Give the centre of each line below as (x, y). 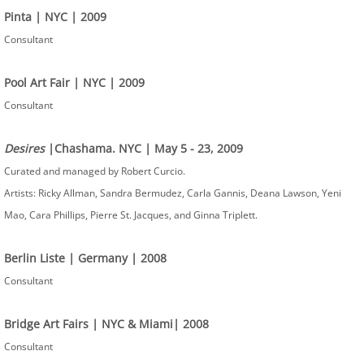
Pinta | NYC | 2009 (55, 17)
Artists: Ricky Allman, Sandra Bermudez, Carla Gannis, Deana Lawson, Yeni (173, 193)
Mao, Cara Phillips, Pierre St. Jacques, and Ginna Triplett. (131, 215)
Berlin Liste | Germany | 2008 (87, 258)
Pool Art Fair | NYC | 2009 (74, 82)
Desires (26, 148)
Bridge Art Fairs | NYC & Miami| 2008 (106, 324)
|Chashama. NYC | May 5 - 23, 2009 (145, 148)
